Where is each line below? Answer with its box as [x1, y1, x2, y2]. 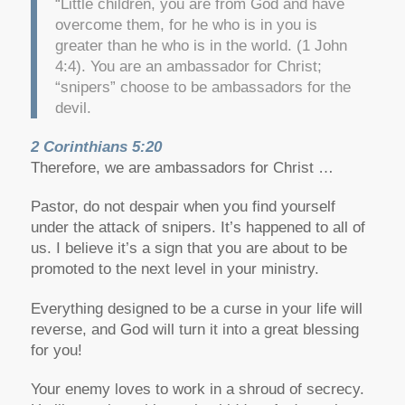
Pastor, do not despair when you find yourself [30, 198, 335, 216]
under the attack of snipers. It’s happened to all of [30, 219, 365, 237]
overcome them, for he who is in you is [54, 15, 317, 33]
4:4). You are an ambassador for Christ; [54, 57, 322, 75]
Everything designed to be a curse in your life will [30, 299, 363, 317]
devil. [54, 99, 91, 117]
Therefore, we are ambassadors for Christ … [30, 158, 334, 176]
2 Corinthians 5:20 [30, 137, 162, 155]
